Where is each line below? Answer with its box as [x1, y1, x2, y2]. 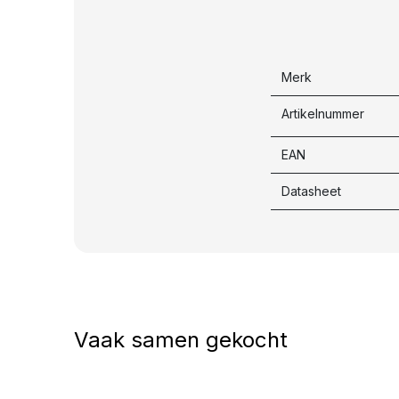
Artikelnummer [281, 106, 364, 122]
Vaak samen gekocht [73, 327, 288, 354]
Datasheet [281, 183, 341, 199]
